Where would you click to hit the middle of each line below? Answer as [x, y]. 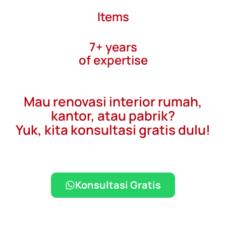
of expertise [113, 60]
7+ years [113, 47]
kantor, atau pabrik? [113, 116]
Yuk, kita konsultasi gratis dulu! [113, 130]
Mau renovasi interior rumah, [113, 102]
